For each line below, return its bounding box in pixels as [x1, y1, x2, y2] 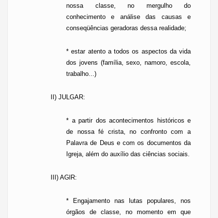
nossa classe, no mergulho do [66, 2, 191, 9]
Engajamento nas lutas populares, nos [73, 197, 191, 204]
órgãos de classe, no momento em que [66, 208, 191, 216]
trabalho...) [66, 70, 96, 77]
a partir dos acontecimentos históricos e [72, 117, 191, 124]
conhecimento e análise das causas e [66, 13, 191, 20]
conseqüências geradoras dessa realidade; [66, 24, 186, 32]
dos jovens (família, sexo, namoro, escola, [66, 59, 191, 66]
